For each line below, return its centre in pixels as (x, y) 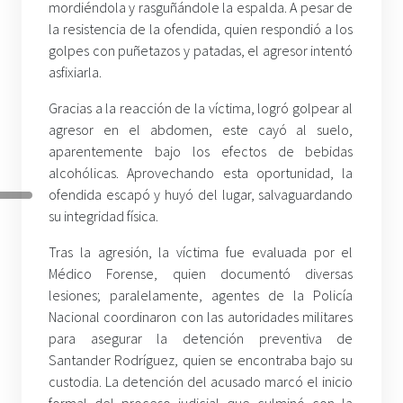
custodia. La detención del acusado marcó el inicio (201, 382)
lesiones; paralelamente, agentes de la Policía (201, 296)
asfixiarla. (75, 72)
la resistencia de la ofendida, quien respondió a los (201, 29)
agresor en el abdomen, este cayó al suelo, (201, 130)
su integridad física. (103, 216)
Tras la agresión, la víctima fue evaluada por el (201, 252)
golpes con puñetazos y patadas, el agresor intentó (201, 51)
